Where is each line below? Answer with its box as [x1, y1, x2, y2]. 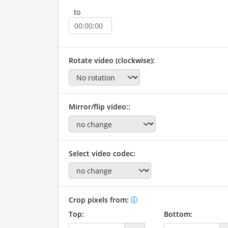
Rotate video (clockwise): [68, 55, 155, 65]
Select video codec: [68, 148, 135, 158]
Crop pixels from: [68, 195, 131, 205]
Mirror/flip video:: [68, 102, 130, 112]
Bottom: [163, 209, 192, 219]
